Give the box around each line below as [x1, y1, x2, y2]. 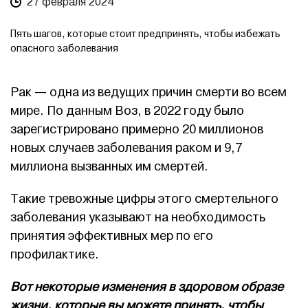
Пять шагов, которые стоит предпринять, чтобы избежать [10, 28, 280, 40]
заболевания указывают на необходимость [10, 210, 265, 225]
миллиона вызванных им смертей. [10, 159, 208, 175]
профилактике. [10, 247, 99, 263]
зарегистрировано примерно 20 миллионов [10, 122, 263, 137]
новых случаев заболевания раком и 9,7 [10, 140, 242, 156]
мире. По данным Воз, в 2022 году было [10, 103, 244, 119]
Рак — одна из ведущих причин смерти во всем [10, 85, 287, 100]
